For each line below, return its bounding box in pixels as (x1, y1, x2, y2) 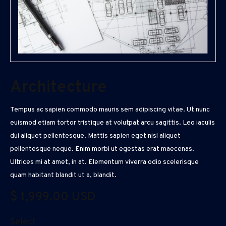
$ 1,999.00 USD (10, 190, 96, 205)
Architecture (10, 78, 106, 98)
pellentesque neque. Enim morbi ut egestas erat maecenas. (10, 145, 194, 154)
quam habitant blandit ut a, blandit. (10, 171, 117, 180)
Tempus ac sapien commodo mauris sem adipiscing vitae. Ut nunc (10, 105, 210, 115)
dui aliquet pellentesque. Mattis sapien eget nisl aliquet (10, 132, 181, 141)
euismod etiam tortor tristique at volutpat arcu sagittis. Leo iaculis (10, 119, 215, 128)
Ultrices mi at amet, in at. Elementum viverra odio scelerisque (10, 158, 199, 167)
